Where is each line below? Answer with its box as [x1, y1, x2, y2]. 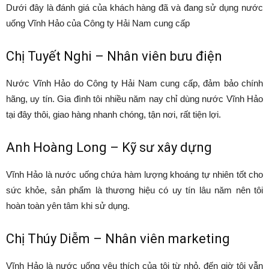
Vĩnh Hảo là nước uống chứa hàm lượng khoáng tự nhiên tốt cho [6, 169, 263, 180]
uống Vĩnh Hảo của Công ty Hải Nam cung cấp [6, 17, 190, 28]
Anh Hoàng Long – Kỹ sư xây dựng [6, 139, 212, 155]
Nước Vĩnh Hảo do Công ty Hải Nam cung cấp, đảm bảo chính [6, 77, 263, 88]
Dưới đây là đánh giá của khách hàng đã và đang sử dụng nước [6, 2, 263, 13]
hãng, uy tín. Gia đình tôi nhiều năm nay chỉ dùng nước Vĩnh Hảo [6, 93, 263, 104]
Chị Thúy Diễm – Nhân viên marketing [6, 231, 230, 246]
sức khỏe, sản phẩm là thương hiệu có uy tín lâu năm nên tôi [6, 184, 263, 195]
